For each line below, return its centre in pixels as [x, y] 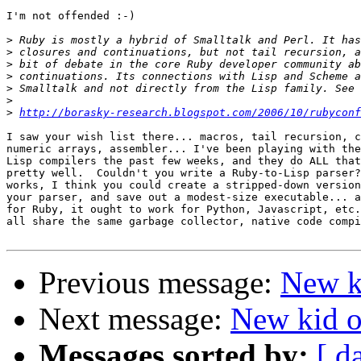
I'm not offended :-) [71, 16]
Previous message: [160, 283]
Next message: [135, 319]
